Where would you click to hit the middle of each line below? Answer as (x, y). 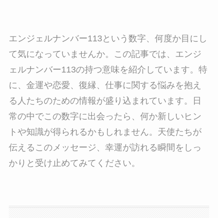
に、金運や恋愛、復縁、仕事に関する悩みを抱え (105, 85)
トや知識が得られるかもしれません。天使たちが (105, 132)
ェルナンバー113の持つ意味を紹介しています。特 (108, 70)
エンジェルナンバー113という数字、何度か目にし (108, 39)
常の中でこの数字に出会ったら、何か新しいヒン (105, 117)
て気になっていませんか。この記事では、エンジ (105, 54)
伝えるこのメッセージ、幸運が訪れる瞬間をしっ (105, 148)
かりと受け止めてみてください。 (74, 163)
